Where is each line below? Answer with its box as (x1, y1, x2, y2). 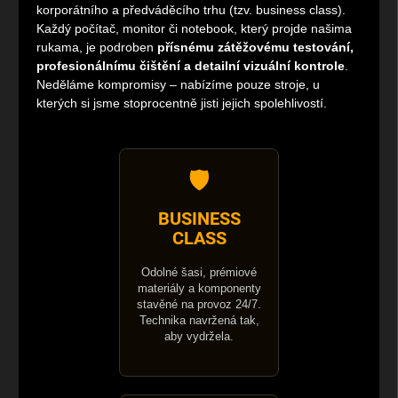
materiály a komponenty (137, 283, 261, 296)
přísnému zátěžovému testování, (157, 40, 354, 55)
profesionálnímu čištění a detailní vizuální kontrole (36, 59, 345, 74)
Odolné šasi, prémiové (141, 267, 257, 280)
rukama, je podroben (36, 40, 157, 55)
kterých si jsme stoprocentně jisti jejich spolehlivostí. (36, 96, 327, 111)
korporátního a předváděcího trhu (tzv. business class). (36, 3, 346, 18)
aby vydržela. (164, 330, 234, 344)
